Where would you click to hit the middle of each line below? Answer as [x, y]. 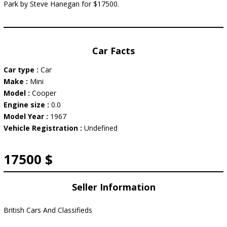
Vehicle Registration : [44, 128]
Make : [17, 81]
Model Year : [27, 116]
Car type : [22, 70]
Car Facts [113, 51]
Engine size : [27, 105]
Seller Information [113, 187]
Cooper [44, 93]
